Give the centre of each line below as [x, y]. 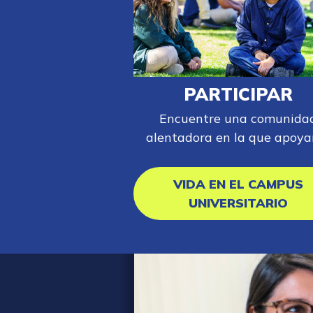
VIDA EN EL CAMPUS [239, 184]
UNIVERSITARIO [239, 203]
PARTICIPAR [239, 94]
